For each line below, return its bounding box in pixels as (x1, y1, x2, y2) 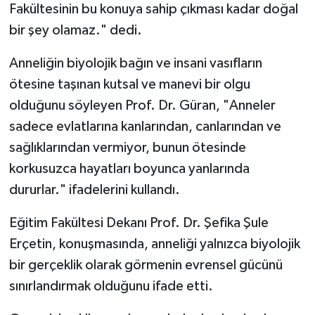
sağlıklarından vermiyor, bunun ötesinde (8, 141, 246, 155)
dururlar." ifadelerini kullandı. (8, 183, 180, 198)
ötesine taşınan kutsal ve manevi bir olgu (8, 77, 250, 92)
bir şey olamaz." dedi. (8, 23, 142, 38)
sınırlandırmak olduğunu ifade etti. (8, 279, 213, 294)
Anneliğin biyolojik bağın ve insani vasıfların (8, 56, 262, 71)
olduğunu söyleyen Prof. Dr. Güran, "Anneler (8, 98, 276, 113)
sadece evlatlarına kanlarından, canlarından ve (8, 120, 281, 134)
